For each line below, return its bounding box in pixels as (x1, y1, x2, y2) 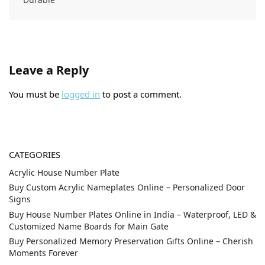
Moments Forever (9, 247, 78, 259)
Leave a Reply (9, 62, 89, 78)
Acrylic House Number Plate (9, 166, 119, 178)
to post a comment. (100, 88, 182, 100)
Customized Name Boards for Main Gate (9, 220, 169, 232)
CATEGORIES (9, 148, 60, 160)
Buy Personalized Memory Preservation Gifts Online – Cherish (9, 235, 253, 247)
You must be (9, 88, 62, 100)
